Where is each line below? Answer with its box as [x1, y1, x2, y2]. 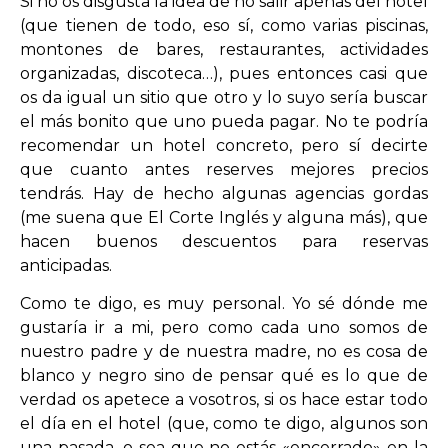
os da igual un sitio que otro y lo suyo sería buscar [20, 87, 428, 107]
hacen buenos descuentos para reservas [20, 231, 428, 251]
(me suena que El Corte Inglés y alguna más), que [20, 207, 428, 227]
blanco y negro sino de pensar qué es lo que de [20, 366, 428, 386]
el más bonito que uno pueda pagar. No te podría [20, 111, 428, 131]
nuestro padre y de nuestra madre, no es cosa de [20, 342, 428, 362]
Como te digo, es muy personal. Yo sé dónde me [20, 294, 428, 314]
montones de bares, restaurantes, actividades [20, 39, 428, 59]
